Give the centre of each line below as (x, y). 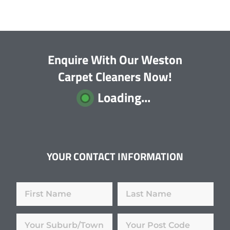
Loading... (124, 98)
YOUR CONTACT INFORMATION (115, 157)
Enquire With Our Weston (115, 60)
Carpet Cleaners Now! (115, 77)
